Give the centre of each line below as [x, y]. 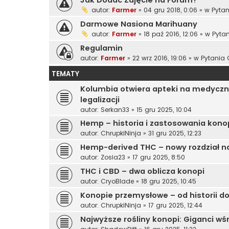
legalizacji [100, 99]
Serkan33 [115, 109]
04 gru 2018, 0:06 [170, 10]
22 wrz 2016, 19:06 [159, 58]
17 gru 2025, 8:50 [159, 157]
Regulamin [101, 48]
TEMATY [65, 74]
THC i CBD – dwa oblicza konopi [142, 171]
